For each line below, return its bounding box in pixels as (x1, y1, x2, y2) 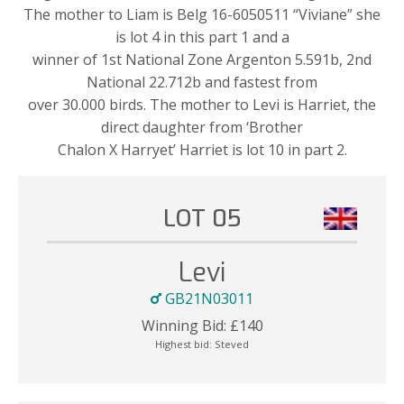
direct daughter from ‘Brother (101, 116, 303, 137)
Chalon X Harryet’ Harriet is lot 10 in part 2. (57, 139, 347, 160)
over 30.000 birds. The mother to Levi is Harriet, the (28, 94, 376, 115)
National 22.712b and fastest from (87, 71, 317, 92)
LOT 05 (163, 202, 241, 234)
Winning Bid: (141, 315, 226, 335)
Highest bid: (155, 336, 215, 351)
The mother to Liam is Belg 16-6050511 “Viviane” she (23, 4, 381, 24)
